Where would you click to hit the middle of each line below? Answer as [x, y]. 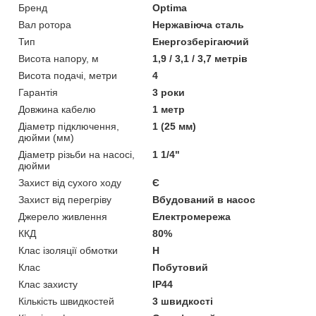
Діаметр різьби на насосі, [77, 155]
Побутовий [181, 268]
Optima [170, 8]
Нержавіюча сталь [199, 25]
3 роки [169, 93]
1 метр [169, 110]
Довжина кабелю [57, 110]
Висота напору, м [59, 59]
